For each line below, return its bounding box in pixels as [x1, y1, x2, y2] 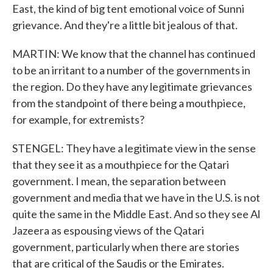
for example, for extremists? [12, 113, 144, 126]
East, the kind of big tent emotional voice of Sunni [12, 2, 244, 15]
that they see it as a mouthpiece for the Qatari [12, 158, 229, 171]
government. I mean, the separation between [12, 174, 226, 188]
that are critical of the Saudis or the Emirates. [12, 257, 224, 270]
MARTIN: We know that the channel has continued [12, 47, 255, 60]
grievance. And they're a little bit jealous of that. [12, 18, 238, 32]
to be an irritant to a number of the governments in [12, 63, 250, 77]
